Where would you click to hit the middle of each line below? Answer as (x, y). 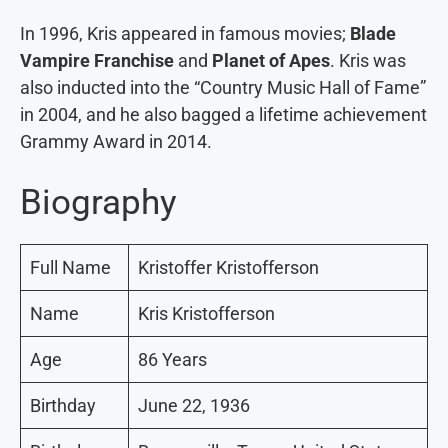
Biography (98, 202)
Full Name (70, 267)
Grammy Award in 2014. (116, 141)
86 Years (172, 359)
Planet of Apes (271, 60)
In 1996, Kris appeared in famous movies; (185, 33)
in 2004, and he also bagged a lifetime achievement (223, 114)
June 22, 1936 (194, 405)
